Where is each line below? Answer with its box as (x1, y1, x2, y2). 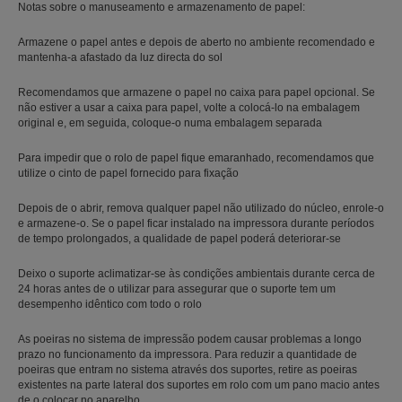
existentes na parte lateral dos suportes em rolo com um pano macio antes (18, 378, 380, 391)
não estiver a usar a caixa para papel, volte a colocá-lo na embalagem (18, 100, 360, 114)
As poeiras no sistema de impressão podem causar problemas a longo (18, 332, 362, 345)
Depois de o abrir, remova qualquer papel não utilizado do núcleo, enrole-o (18, 201, 384, 214)
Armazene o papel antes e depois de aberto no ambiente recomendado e (18, 35, 375, 48)
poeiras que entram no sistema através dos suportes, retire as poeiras (18, 363, 357, 376)
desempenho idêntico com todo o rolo (18, 297, 202, 310)
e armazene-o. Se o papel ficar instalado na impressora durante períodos (18, 216, 374, 230)
